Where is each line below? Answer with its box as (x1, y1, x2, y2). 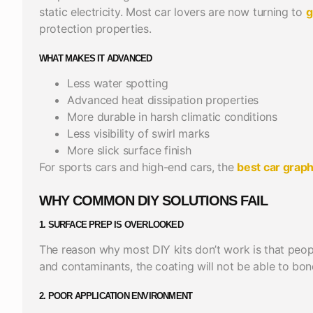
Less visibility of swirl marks (67, 126, 210, 140)
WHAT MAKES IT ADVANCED (39, 52, 152, 64)
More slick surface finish (67, 143, 191, 157)
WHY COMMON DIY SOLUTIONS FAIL (39, 192, 268, 208)
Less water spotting (67, 75, 168, 90)
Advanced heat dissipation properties (67, 92, 259, 107)
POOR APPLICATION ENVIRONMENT (48, 290, 193, 301)
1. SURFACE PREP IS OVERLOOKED (39, 219, 183, 230)
